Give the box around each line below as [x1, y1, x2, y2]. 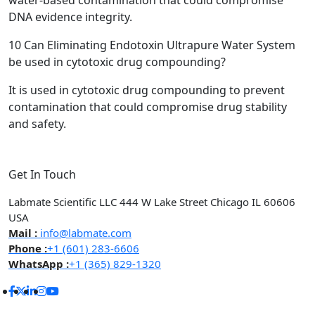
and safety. [8, 116, 66, 132]
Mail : [8, 226, 37, 240]
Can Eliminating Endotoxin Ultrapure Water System [21, 37, 295, 53]
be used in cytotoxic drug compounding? [8, 54, 226, 70]
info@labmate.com [37, 226, 131, 240]
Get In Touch [8, 167, 76, 183]
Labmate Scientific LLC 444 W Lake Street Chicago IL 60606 [8, 195, 295, 210]
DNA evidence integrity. [8, 9, 132, 25]
